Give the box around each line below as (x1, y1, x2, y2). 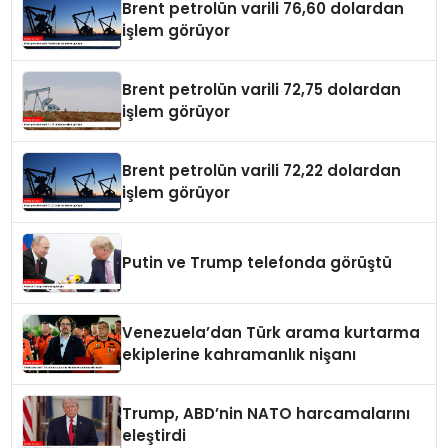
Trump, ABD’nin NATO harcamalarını (122, 403, 411, 425)
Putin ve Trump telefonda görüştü (122, 252, 393, 274)
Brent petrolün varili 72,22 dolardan (122, 160, 402, 182)
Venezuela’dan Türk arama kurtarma (122, 322, 421, 344)
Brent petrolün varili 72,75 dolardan (122, 79, 402, 101)
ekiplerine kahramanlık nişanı (122, 344, 357, 366)
